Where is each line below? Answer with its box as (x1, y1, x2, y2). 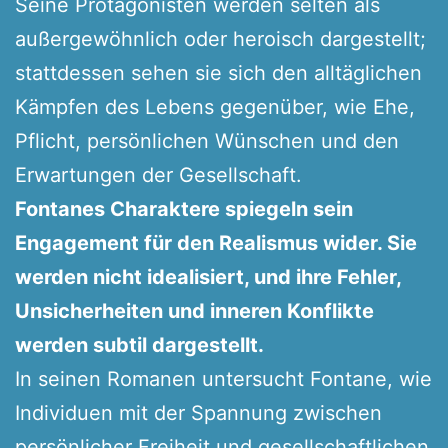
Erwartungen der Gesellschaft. (15, 162, 302, 187)
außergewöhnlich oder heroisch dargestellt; (15, 26, 426, 51)
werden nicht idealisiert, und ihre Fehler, (15, 264, 401, 289)
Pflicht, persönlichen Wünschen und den (15, 128, 399, 153)
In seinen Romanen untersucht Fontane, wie (15, 366, 432, 391)
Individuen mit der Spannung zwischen (15, 400, 382, 425)
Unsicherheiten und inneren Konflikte (15, 298, 374, 323)
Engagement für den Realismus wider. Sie (15, 230, 417, 255)
